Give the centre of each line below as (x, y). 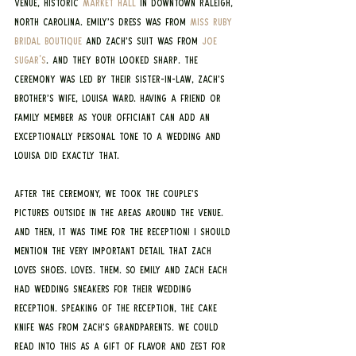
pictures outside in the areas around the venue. (121, 213)
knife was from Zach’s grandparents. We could (118, 328)
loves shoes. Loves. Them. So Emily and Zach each (123, 271)
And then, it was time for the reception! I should (124, 232)
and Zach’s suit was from (142, 42)
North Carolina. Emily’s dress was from (102, 23)
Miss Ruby (213, 23)
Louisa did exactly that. (67, 156)
